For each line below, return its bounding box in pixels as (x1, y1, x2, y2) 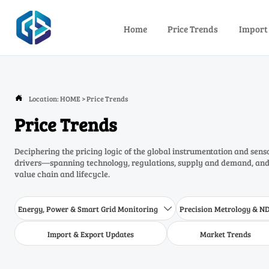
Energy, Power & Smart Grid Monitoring (18, 204, 159, 215)
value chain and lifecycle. (14, 168, 110, 180)
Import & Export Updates (47, 228, 134, 240)
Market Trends (199, 228, 251, 240)
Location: (29, 93, 60, 103)
